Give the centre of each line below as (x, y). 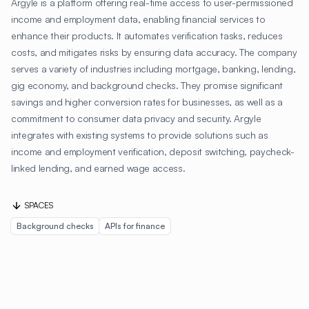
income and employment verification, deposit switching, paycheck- (153, 151)
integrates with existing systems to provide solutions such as (140, 135)
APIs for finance (135, 226)
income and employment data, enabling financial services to (138, 19)
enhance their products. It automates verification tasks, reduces (147, 36)
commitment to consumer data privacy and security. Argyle (136, 118)
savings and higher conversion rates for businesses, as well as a (147, 102)
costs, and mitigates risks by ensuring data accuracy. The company (154, 52)
